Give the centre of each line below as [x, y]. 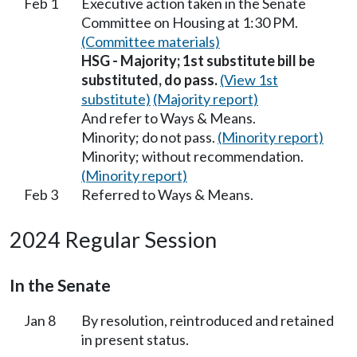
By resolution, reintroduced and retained [208, 320]
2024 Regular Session [113, 239]
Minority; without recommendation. [192, 156]
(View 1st [249, 79]
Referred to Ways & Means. [167, 194]
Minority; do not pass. [149, 137]
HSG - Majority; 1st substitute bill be [198, 60]
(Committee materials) [151, 41]
